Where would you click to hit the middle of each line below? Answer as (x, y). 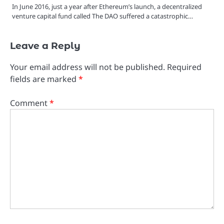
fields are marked (44, 79)
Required (184, 67)
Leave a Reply (45, 45)
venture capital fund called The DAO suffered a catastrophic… (102, 16)
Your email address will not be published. (87, 67)
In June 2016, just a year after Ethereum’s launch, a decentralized (107, 6)
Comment (30, 103)
